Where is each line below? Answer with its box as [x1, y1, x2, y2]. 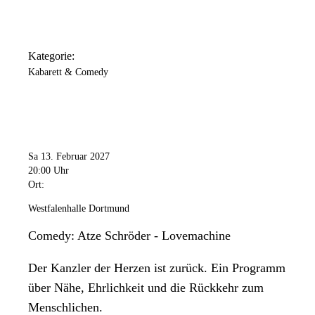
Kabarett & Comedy [28, 66, 108, 77]
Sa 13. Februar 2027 [28, 150, 110, 162]
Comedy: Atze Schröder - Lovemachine [28, 228, 231, 243]
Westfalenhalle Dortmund [28, 202, 129, 214]
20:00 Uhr [28, 165, 69, 176]
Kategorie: [28, 49, 75, 62]
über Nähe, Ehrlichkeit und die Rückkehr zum [28, 280, 264, 295]
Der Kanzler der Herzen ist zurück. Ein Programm [28, 260, 285, 275]
